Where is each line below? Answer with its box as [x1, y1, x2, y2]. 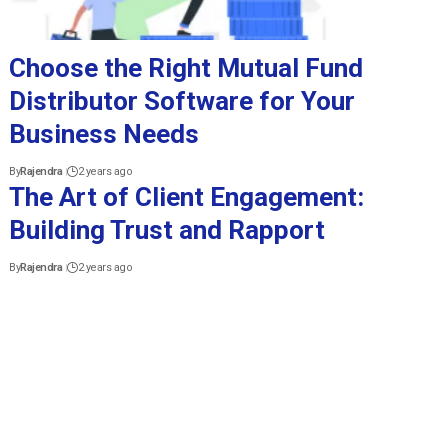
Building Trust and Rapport [9, 214, 326, 245]
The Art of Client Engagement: [9, 181, 365, 212]
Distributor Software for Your [9, 85, 356, 116]
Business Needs [9, 118, 200, 149]
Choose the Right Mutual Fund [9, 52, 364, 83]
